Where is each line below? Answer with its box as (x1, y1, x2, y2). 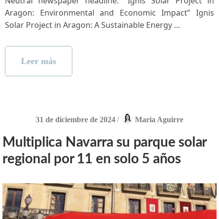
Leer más (21, 56, 56, 66)
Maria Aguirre (135, 115, 183, 124)
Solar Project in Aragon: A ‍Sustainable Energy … (5, 19, 180, 30)
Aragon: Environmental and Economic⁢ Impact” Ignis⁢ (5, 7, 214, 18)
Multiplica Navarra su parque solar (2, 135, 207, 149)
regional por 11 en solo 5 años (2, 152, 181, 166)
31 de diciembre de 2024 (36, 115, 115, 124)
